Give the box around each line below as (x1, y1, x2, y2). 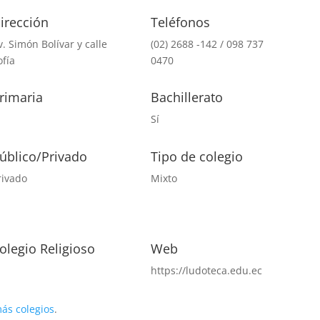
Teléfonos (150, 13, 210, 31)
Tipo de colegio (150, 147, 243, 165)
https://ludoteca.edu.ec (150, 263, 262, 277)
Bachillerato (150, 89, 223, 106)
